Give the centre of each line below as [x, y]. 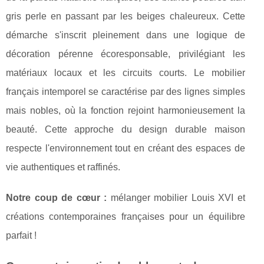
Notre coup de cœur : [57, 198]
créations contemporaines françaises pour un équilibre [126, 217]
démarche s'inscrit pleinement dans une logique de [126, 35]
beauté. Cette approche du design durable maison [126, 130]
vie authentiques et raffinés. [63, 167]
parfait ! [21, 236]
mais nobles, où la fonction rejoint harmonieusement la [126, 111]
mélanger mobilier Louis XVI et [176, 198]
